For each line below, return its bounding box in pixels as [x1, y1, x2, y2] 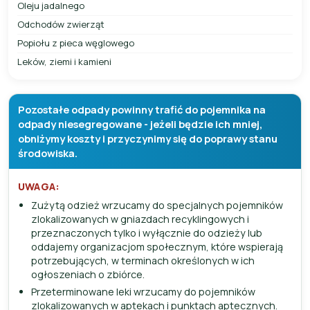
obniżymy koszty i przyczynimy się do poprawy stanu [17, 131, 277, 146]
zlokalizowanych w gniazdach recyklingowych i [30, 212, 249, 226]
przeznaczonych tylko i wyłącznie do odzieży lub [30, 226, 262, 239]
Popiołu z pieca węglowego [17, 37, 134, 50]
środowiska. [17, 146, 77, 161]
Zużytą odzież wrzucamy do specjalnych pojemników [30, 198, 283, 212]
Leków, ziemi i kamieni [17, 55, 111, 69]
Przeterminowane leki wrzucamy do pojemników [30, 284, 255, 298]
